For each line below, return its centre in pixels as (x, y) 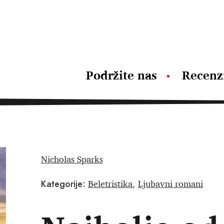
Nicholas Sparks (72, 159)
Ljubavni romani (170, 183)
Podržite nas (121, 75)
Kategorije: (63, 184)
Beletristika (110, 183)
